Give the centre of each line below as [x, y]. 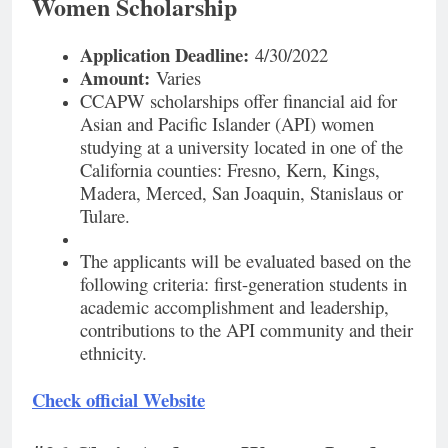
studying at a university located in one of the [241, 147]
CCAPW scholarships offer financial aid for [238, 101]
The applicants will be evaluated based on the [245, 261]
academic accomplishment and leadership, [234, 307]
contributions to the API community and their [246, 330]
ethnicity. [113, 353]
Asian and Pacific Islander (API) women [227, 124]
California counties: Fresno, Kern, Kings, [230, 170]
